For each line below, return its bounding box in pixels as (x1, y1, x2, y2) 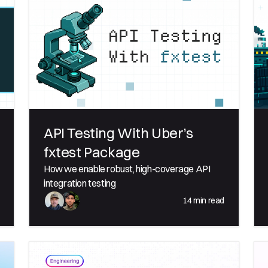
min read (191, 195, 224, 206)
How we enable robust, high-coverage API (44, 162, 211, 175)
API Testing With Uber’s (44, 123, 193, 142)
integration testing (44, 176, 116, 189)
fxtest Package (44, 142, 140, 161)
